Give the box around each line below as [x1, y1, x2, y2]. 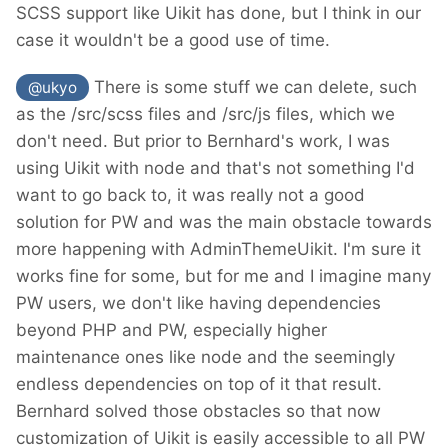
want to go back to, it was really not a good [16, 185, 365, 206]
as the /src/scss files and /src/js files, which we [16, 104, 395, 125]
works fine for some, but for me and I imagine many [16, 266, 431, 287]
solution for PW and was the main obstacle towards [16, 212, 432, 233]
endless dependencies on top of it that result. [16, 374, 382, 395]
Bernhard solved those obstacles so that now [16, 401, 381, 422]
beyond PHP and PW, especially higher [16, 320, 327, 341]
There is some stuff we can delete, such [89, 76, 418, 97]
